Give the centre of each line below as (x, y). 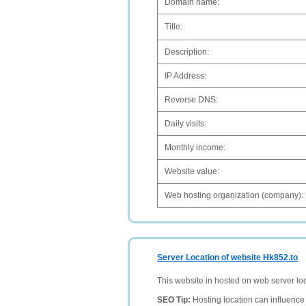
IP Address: (185, 76)
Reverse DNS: (191, 100)
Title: (173, 27)
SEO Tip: (175, 300)
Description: (187, 52)
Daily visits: (185, 124)
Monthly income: (195, 148)
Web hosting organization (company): (234, 195)
